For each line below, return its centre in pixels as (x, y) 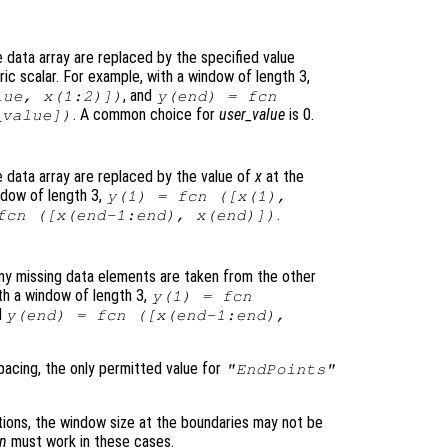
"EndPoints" (280, 369)
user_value (251, 115)
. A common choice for (145, 115)
